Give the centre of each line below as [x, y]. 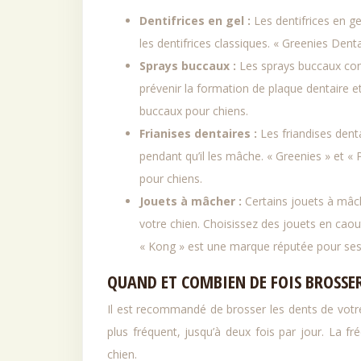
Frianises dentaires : [200, 133]
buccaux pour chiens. [194, 111]
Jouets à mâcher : [192, 201]
